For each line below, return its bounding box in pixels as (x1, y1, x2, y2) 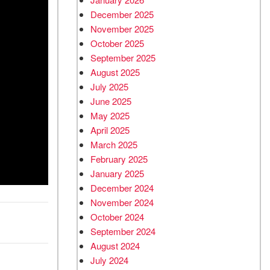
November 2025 (90, 22, 154, 35)
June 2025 (90, 95, 131, 107)
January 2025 (90, 167, 144, 180)
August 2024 (90, 239, 140, 252)
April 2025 (90, 124, 130, 136)
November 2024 (90, 196, 154, 209)
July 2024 (90, 254, 128, 266)
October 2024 (90, 210, 144, 223)
